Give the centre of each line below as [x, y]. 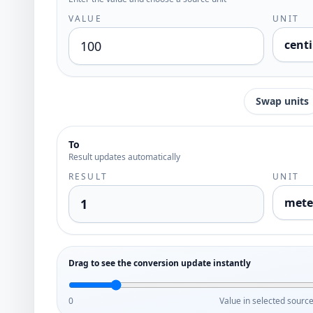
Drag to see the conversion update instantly [160, 263]
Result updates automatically [124, 157]
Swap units [283, 101]
